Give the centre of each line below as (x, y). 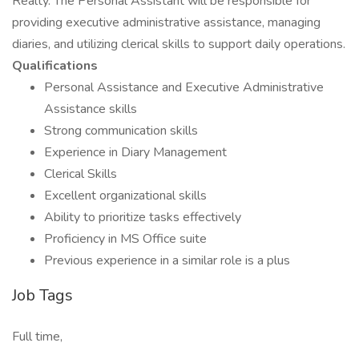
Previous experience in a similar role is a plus (167, 260)
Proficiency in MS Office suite (125, 239)
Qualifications (55, 66)
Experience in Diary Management (135, 152)
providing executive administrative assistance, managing (166, 22)
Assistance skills (91, 109)
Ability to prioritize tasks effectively (143, 217)
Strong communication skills (121, 131)
